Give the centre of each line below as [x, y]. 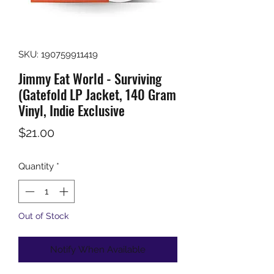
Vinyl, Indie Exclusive [72, 110]
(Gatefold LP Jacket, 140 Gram [97, 94]
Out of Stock [43, 216]
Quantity [36, 166]
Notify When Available [98, 250]
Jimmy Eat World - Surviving [90, 78]
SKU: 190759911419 [58, 54]
